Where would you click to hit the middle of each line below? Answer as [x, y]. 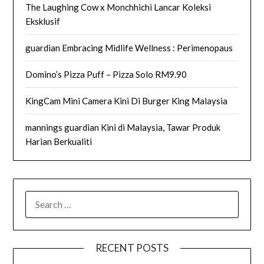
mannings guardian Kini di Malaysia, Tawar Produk [123, 128]
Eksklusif [43, 22]
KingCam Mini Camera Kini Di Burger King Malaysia [127, 101]
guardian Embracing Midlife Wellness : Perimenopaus [129, 48]
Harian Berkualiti [59, 142]
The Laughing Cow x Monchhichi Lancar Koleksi [118, 7]
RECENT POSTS [132, 248]
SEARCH [42, 198]
